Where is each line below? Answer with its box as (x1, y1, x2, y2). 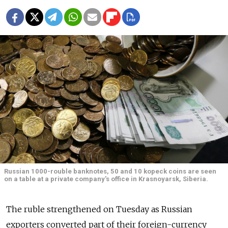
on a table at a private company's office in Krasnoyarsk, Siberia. (4, 175, 208, 183)
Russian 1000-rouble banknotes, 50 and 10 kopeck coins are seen (4, 167, 216, 176)
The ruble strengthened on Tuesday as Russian (6, 204, 192, 215)
